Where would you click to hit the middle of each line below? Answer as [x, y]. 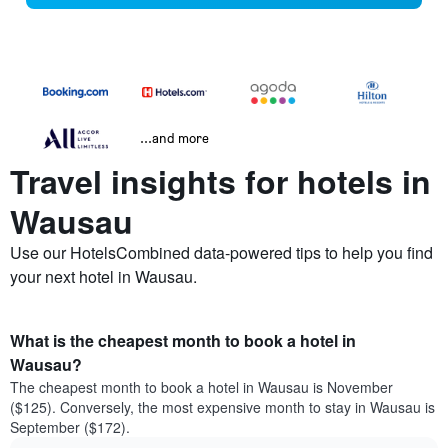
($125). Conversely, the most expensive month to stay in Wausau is [222, 407]
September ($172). [70, 427]
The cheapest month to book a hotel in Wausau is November [201, 387]
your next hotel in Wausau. [103, 277]
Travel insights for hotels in [220, 181]
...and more [174, 138]
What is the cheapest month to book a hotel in [183, 341]
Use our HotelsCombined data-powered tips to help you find [221, 253]
